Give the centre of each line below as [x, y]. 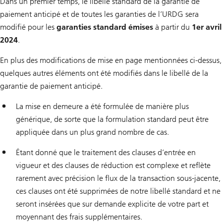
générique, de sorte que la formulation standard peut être [112, 119]
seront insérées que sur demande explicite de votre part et [112, 204]
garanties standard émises [105, 27]
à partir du [172, 27]
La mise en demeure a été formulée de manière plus [102, 107]
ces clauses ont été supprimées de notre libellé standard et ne [118, 191]
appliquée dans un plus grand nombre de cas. [92, 132]
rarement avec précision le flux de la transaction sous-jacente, [118, 178]
